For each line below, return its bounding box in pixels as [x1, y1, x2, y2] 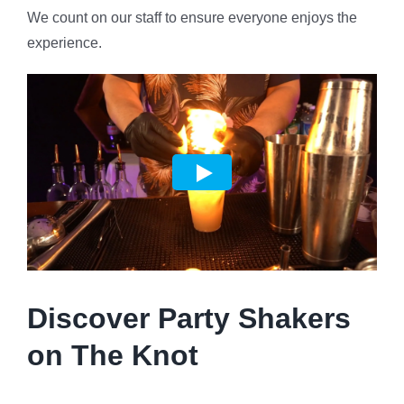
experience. [26, 35, 102, 51]
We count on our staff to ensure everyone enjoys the [26, 10, 357, 26]
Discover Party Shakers [26, 301, 351, 335]
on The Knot [26, 338, 198, 372]
